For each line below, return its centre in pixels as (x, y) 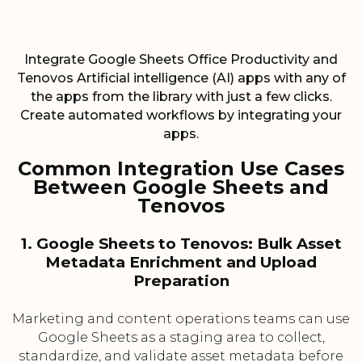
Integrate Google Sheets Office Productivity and (181, 60)
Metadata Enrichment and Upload (181, 263)
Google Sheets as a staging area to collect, (181, 338)
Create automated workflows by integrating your (181, 116)
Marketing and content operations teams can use (181, 319)
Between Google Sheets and (181, 187)
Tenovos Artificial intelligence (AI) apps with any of (181, 78)
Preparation (181, 281)
